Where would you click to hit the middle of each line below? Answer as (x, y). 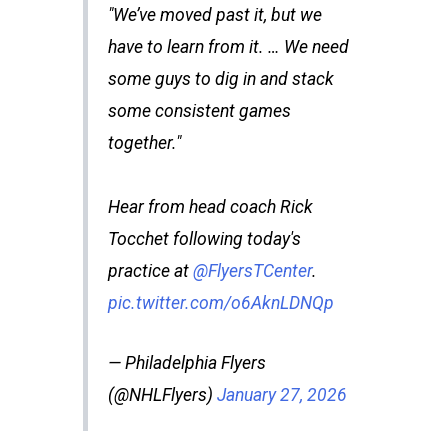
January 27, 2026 (281, 395)
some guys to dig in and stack (220, 79)
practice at (150, 271)
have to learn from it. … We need (228, 47)
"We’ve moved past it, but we (214, 15)
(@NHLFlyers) (162, 395)
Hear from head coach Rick (210, 207)
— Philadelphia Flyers (186, 363)
